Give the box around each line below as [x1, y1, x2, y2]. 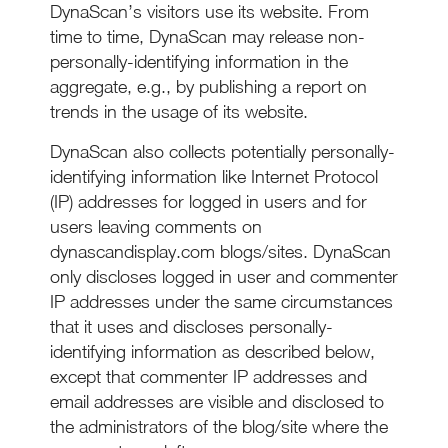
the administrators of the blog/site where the [50, 416, 388, 437]
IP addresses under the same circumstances [50, 291, 393, 312]
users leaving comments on [50, 216, 262, 237]
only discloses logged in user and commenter [50, 266, 398, 287]
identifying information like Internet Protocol [50, 166, 378, 187]
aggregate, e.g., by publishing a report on [50, 76, 367, 97]
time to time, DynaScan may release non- [50, 26, 365, 47]
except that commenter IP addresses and [50, 366, 367, 387]
